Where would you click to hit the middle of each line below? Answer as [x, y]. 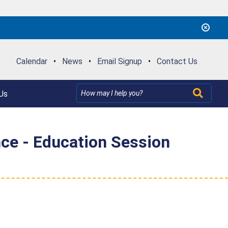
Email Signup [119, 61]
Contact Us [177, 61]
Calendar [32, 61]
